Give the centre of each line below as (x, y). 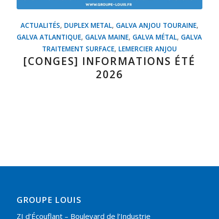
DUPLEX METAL (88, 25)
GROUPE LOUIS (49, 199)
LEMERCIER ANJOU (147, 49)
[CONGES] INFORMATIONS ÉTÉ (109, 61)
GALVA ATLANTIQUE (49, 37)
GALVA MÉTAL (155, 37)
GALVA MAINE (107, 37)
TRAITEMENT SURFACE (78, 49)
